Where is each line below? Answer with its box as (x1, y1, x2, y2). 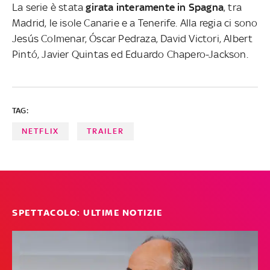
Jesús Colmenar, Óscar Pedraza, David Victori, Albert (12, 32, 253, 45)
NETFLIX (22, 126, 59, 136)
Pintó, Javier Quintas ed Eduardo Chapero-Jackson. (12, 48, 248, 60)
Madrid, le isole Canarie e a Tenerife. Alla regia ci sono (12, 16, 258, 29)
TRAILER (87, 126, 125, 136)
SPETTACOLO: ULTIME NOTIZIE (12, 207, 162, 218)
